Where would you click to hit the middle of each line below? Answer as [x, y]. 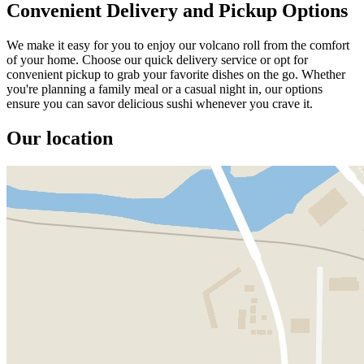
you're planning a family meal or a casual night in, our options [165, 89]
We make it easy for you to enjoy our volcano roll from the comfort [178, 45]
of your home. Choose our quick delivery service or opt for [157, 60]
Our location [60, 139]
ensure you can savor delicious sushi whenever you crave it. [160, 104]
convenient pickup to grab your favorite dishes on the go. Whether [176, 75]
